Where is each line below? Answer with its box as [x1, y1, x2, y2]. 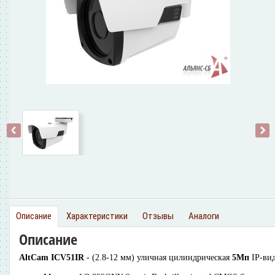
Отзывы [142, 211, 174, 222]
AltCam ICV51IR [19, 252, 87, 262]
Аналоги [188, 211, 219, 222]
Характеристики [66, 211, 128, 222]
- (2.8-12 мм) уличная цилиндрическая [87, 252, 232, 262]
